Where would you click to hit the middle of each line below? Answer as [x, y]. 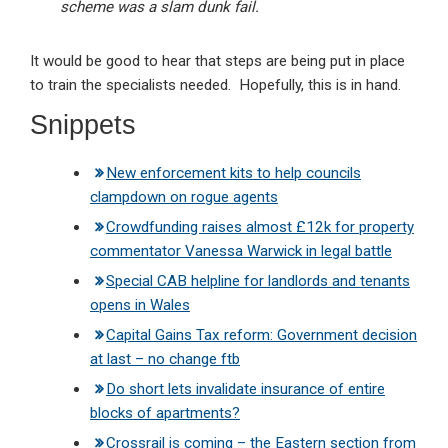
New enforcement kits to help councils [233, 173]
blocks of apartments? [165, 413]
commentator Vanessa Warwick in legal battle [241, 251]
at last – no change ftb [165, 359]
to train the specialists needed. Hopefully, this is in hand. [215, 85]
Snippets [83, 125]
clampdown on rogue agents [184, 197]
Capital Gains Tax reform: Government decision [261, 335]
